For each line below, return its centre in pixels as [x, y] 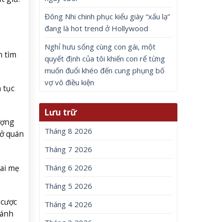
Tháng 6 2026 [69, 168]
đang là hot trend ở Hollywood [97, 28]
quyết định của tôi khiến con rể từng [105, 58]
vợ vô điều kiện [70, 82]
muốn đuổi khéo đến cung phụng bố [105, 70]
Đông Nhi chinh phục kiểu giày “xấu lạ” [108, 16]
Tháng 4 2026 [69, 204]
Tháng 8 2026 [69, 131]
